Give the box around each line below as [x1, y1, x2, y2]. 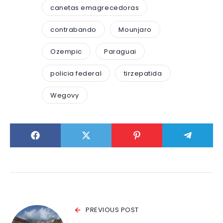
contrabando [50, 24, 97, 34]
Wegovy [50, 90, 79, 100]
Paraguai [104, 46, 136, 56]
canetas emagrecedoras [50, 2, 139, 12]
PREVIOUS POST [86, 205, 139, 215]
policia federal [50, 68, 102, 78]
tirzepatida [123, 68, 162, 78]
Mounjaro [118, 24, 152, 34]
